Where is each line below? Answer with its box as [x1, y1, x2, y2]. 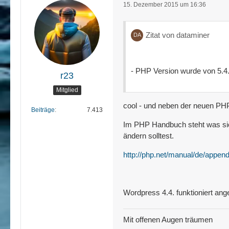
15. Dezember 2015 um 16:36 [123, 1, 206, 8]
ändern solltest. [123, 131, 174, 140]
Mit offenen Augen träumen [123, 215, 213, 224]
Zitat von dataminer [146, 30, 210, 39]
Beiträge [31, 106, 55, 113]
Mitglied [56, 86, 78, 94]
